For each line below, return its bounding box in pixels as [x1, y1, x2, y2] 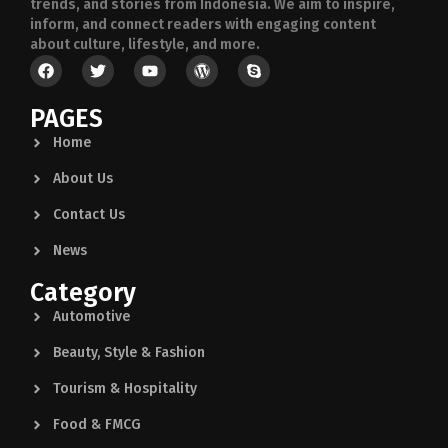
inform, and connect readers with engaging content [30, 16, 376, 34]
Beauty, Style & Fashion [52, 344, 205, 362]
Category [30, 278, 136, 309]
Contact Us [52, 206, 125, 224]
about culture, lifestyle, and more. [30, 36, 260, 54]
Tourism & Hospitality [52, 380, 197, 398]
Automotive [52, 308, 130, 326]
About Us [52, 170, 113, 188]
